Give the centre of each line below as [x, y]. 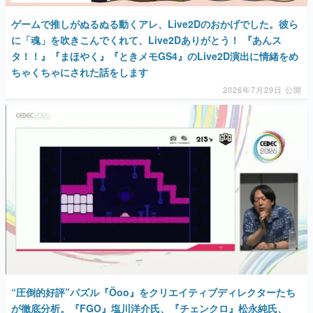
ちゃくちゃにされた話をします [80, 72]
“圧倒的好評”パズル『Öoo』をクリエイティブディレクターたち [153, 292]
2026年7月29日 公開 [262, 89]
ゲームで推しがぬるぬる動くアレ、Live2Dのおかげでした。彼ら [155, 24]
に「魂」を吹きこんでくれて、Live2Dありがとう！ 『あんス [146, 40]
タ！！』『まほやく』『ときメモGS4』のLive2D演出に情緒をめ [155, 56]
